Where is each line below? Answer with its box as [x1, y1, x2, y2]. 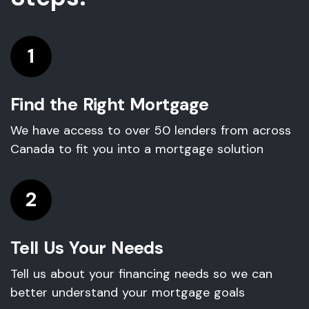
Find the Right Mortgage [10, 93, 209, 116]
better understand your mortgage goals [10, 284, 245, 301]
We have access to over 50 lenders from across [10, 122, 291, 139]
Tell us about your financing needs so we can [10, 266, 272, 282]
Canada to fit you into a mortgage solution [10, 141, 263, 157]
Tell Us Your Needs [10, 237, 163, 259]
